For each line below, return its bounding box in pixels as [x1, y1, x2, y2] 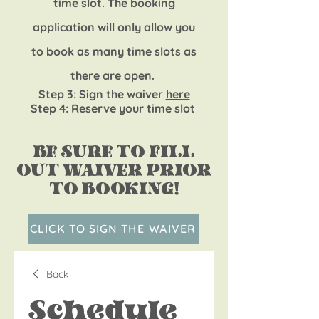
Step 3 [38, 87, 73, 101]
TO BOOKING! [48, 178, 179, 202]
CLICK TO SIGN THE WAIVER [29, 221, 196, 236]
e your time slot [109, 101, 198, 115]
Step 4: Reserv [30, 101, 110, 115]
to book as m [31, 44, 103, 58]
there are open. [70, 68, 157, 83]
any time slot [103, 44, 175, 58]
